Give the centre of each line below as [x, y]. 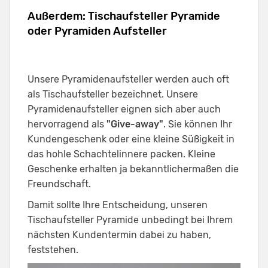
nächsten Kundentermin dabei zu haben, [119, 234]
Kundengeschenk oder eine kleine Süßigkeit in [131, 139]
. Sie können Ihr [198, 124]
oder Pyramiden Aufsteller [97, 31]
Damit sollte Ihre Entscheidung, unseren [118, 205]
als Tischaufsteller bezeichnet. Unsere [113, 94]
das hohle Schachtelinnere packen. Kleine [121, 154]
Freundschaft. [59, 184]
